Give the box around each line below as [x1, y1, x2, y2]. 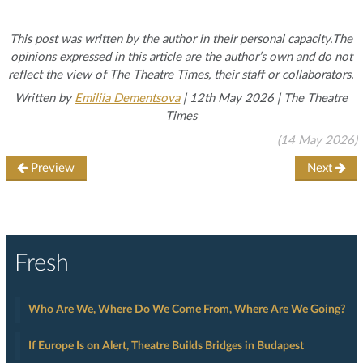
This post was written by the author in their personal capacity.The [10, 32, 353, 45]
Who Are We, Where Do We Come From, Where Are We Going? [28, 303, 345, 315]
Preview [28, 162, 75, 175]
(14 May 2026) [277, 134, 358, 147]
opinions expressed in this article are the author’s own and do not [10, 50, 352, 63]
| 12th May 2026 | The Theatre [180, 92, 348, 105]
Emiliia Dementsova [75, 92, 181, 105]
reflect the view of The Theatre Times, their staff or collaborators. [8, 68, 355, 81]
